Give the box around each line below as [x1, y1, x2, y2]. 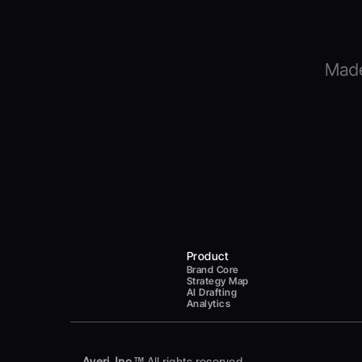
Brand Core [187, 263, 239, 276]
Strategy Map [187, 275, 249, 287]
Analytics [187, 297, 231, 309]
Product [187, 249, 229, 263]
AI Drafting [187, 286, 238, 298]
